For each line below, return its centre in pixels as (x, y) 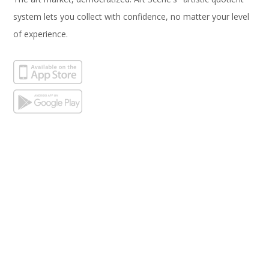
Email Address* (53, 214)
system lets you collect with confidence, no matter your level (131, 17)
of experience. (41, 34)
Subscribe (44, 188)
